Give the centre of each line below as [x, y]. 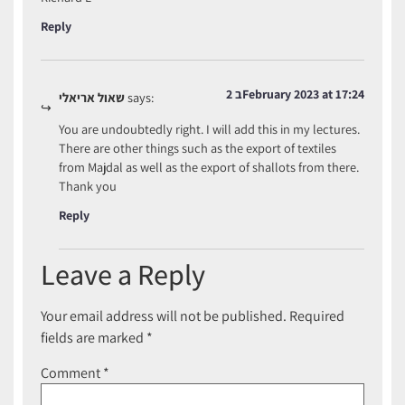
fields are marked [94, 337]
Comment [72, 373]
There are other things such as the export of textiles [198, 148]
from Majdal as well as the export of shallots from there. [209, 167]
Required [317, 316]
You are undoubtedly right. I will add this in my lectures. [209, 129]
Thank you [88, 186]
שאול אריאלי [92, 97]
